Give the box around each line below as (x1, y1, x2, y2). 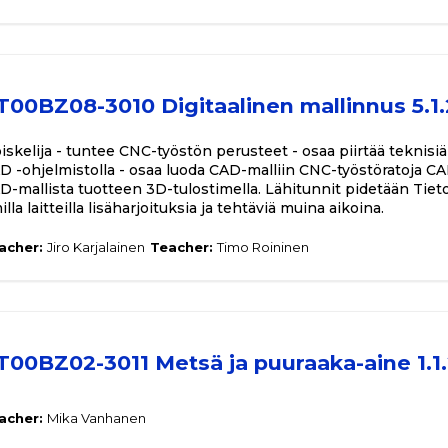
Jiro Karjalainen (47, 239, 145, 255)
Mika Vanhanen (47, 410, 146, 426)
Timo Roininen (217, 239, 309, 255)
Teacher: (150, 239, 217, 255)
